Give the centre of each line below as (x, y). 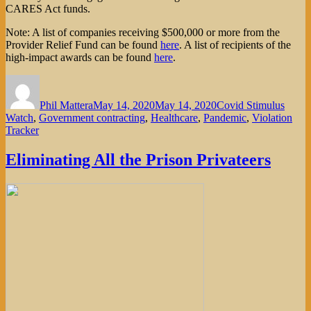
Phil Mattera (66, 106)
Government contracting (92, 118)
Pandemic (225, 118)
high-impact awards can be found (80, 58)
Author (54, 81)
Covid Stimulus (251, 106)
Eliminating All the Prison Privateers (138, 160)
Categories (239, 81)
